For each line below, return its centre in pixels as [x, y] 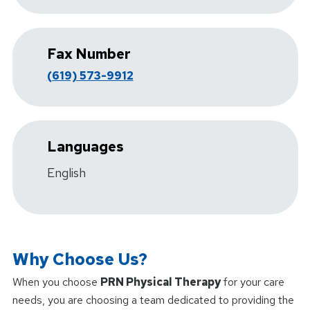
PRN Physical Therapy [160, 282]
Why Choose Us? [80, 259]
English [66, 172]
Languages [85, 146]
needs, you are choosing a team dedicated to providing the [153, 300]
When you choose [56, 282]
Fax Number [89, 54]
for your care [252, 282]
